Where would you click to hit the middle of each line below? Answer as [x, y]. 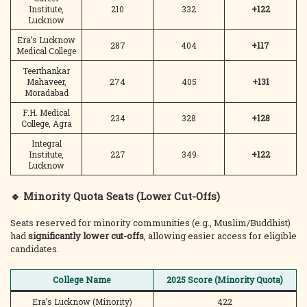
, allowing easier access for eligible [220, 236]
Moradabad [46, 93]
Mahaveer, [46, 82]
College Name [82, 280]
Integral [46, 143]
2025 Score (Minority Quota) [225, 280]
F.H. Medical [46, 112]
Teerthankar [46, 71]
